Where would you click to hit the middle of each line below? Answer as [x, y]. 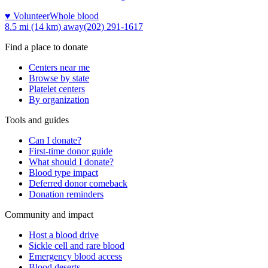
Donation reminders [66, 194]
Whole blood [74, 16]
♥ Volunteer [27, 16]
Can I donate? [55, 140]
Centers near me [59, 67]
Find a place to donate [46, 47]
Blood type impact [63, 172]
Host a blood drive [64, 234]
